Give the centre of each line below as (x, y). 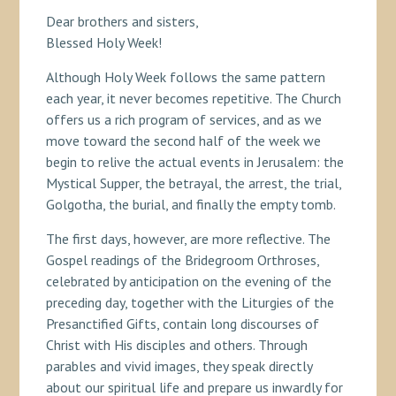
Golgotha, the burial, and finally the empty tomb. (190, 204)
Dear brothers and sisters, (122, 21)
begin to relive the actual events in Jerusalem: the (194, 161)
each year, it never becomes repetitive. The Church (193, 98)
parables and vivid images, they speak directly (179, 366)
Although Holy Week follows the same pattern (185, 76)
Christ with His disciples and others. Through (176, 344)
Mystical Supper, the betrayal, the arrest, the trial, (193, 183)
